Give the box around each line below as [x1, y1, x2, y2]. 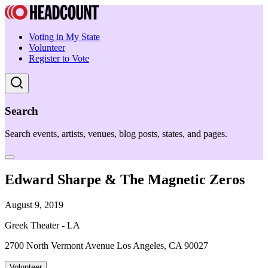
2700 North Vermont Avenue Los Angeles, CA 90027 [5, 240, 208, 251]
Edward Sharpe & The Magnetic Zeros [5, 172, 245, 188]
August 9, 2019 [5, 200, 63, 211]
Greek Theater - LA [5, 220, 80, 231]
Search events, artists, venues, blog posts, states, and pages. [5, 129, 227, 139]
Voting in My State [29, 32, 100, 42]
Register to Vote [29, 53, 89, 63]
